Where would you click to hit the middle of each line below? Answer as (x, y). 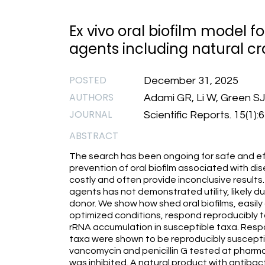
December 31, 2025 (191, 81)
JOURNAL (91, 114)
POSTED (88, 80)
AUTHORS (91, 97)
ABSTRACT (94, 136)
